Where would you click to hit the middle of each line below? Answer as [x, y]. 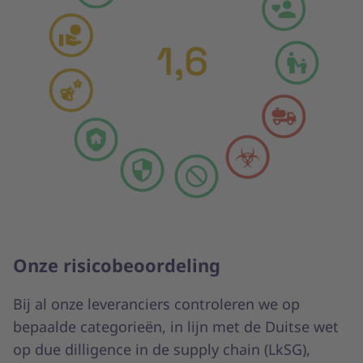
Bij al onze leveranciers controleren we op [156, 304]
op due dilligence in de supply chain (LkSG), [162, 350]
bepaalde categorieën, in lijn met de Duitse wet [176, 327]
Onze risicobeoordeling [117, 265]
